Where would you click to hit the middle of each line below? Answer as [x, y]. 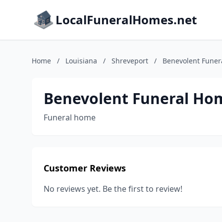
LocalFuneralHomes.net [126, 20]
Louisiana [81, 61]
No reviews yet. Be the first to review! [113, 189]
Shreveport [130, 61]
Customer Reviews [85, 168]
